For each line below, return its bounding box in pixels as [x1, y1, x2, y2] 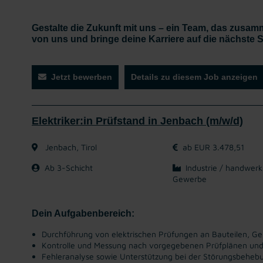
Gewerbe [173, 174, 207, 184]
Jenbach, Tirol [43, 142, 97, 152]
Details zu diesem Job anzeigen [131, 72, 258, 82]
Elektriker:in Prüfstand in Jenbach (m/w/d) [32, 115, 243, 127]
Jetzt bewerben [51, 72, 112, 82]
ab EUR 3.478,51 [183, 142, 244, 152]
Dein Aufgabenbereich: [32, 208, 134, 218]
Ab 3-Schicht [45, 163, 93, 173]
